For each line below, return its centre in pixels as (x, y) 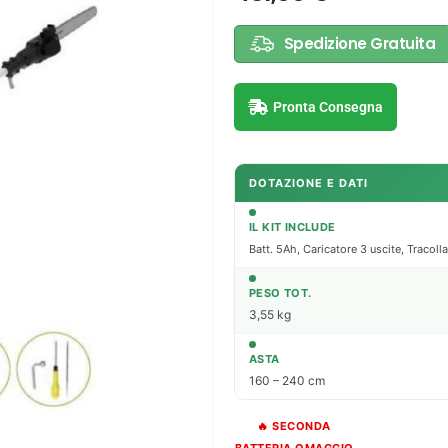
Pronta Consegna (328, 106)
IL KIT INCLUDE (292, 226)
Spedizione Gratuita (359, 43)
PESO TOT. (280, 292)
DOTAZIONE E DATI (308, 182)
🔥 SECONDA (294, 425)
